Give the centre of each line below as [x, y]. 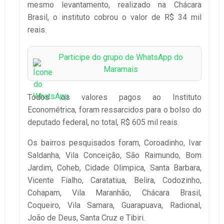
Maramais [120, 69]
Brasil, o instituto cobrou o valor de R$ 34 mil [114, 17]
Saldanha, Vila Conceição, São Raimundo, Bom [114, 155]
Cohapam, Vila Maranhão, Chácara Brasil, [114, 192]
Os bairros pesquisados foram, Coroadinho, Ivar [114, 142]
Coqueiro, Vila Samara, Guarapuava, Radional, [114, 205]
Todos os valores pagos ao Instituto [114, 97]
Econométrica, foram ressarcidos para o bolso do [114, 109]
